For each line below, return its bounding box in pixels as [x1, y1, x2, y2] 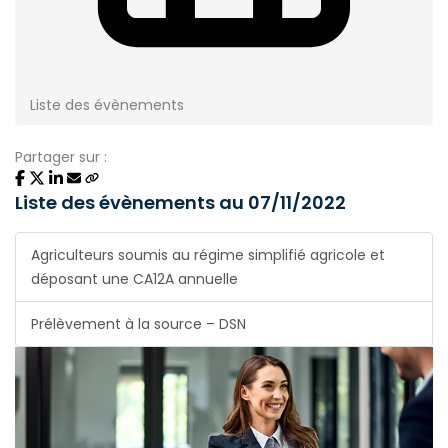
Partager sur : [15, 147, 107, 167]
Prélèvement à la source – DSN [31, 314, 246, 334]
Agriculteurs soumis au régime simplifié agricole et [31, 245, 385, 265]
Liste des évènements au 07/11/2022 [15, 190, 346, 215]
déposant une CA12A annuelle [31, 269, 238, 289]
